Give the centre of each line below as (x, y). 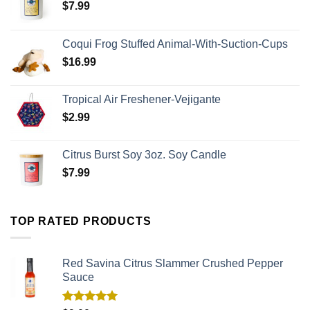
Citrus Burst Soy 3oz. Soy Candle (144, 154)
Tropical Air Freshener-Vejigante (142, 99)
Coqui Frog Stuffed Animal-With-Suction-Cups (175, 44)
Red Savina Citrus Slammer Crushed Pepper (173, 264)
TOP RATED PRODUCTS (81, 221)
